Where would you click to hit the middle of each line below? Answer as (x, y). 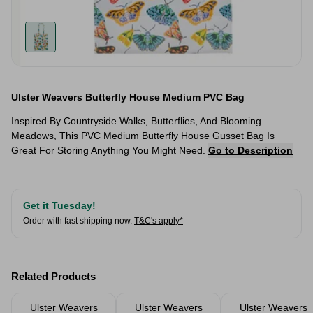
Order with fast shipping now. (78, 221)
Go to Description (250, 150)
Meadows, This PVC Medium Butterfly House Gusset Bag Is (143, 136)
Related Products (53, 276)
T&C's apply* (159, 221)
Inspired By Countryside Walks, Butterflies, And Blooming (136, 121)
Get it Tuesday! (59, 205)
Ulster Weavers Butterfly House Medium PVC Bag (128, 97)
